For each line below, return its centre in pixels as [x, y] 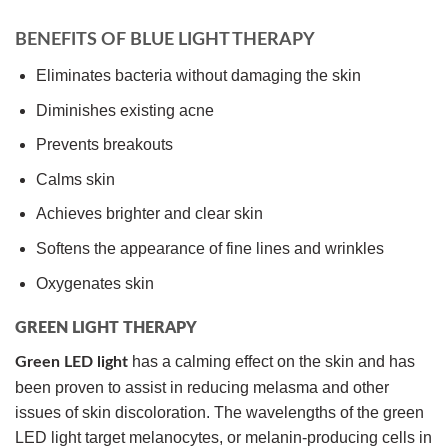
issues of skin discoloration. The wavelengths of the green [219, 413]
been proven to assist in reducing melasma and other [202, 388]
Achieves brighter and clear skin [149, 214]
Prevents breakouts [104, 145]
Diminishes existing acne [124, 110]
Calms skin [75, 179]
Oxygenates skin [94, 283]
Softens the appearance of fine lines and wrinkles [209, 248]
